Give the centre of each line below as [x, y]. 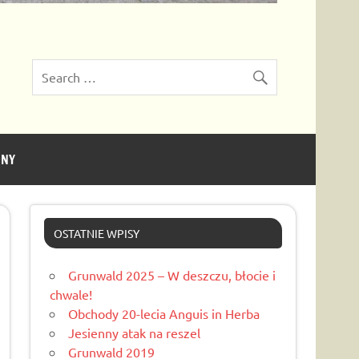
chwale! [71, 294]
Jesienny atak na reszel [135, 333]
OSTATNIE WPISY [96, 233]
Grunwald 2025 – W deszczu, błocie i [172, 275]
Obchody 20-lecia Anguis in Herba [164, 314]
